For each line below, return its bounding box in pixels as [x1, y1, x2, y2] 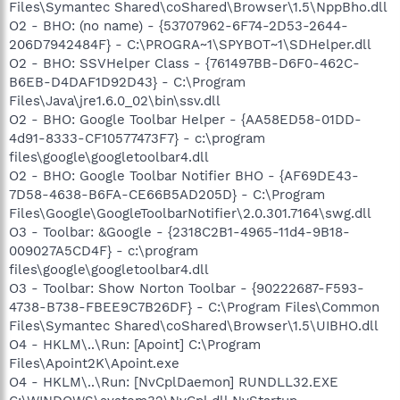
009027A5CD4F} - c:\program [9, 242, 198, 259]
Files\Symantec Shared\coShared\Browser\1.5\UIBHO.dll [9, 317, 379, 334]
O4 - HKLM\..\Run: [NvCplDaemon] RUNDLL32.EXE [9, 373, 338, 390]
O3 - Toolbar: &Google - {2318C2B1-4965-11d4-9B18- [9, 223, 350, 240]
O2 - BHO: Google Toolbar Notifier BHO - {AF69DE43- [9, 167, 359, 184]
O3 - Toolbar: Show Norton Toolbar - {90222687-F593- [9, 279, 364, 296]
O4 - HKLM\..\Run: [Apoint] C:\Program [9, 336, 261, 353]
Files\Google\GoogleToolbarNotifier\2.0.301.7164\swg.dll [9, 204, 371, 221]
